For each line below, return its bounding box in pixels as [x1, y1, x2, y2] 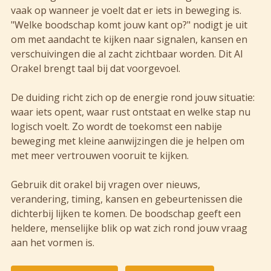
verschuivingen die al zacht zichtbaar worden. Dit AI [11, 47, 243, 60]
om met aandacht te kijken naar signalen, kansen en [11, 32, 247, 46]
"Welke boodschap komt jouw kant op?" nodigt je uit [11, 18, 247, 31]
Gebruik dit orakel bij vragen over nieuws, [11, 177, 200, 191]
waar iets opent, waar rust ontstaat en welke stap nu [11, 105, 250, 119]
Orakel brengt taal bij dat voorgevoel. [11, 61, 180, 75]
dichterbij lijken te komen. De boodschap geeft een [11, 206, 241, 220]
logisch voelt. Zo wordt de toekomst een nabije [11, 119, 222, 133]
